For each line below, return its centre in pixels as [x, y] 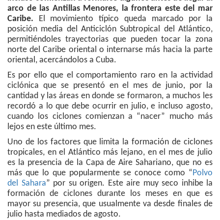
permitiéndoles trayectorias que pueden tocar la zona [110, 40]
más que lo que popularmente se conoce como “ [100, 173]
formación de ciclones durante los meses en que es [110, 194]
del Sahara [27, 184]
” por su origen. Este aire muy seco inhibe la [129, 184]
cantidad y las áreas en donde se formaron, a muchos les [110, 96]
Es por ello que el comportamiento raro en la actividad [110, 76]
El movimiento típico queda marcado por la [123, 19]
